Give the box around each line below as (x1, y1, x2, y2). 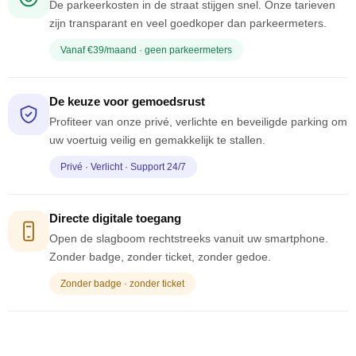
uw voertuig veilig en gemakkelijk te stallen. (49, 133, 265, 147)
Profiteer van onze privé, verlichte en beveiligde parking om (49, 115, 347, 129)
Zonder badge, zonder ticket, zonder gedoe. (49, 250, 271, 264)
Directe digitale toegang (49, 211, 181, 226)
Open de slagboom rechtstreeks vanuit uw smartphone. (49, 232, 328, 246)
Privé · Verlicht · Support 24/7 (60, 161, 186, 173)
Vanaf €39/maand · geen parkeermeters (60, 44, 232, 56)
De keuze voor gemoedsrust (49, 95, 205, 109)
